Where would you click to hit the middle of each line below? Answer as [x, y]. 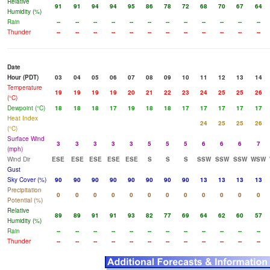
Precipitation [24, 190]
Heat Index [23, 118]
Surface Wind [26, 139]
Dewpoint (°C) [26, 108]
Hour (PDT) [23, 77]
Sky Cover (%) [27, 180]
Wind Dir [19, 159]
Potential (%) [25, 200]
